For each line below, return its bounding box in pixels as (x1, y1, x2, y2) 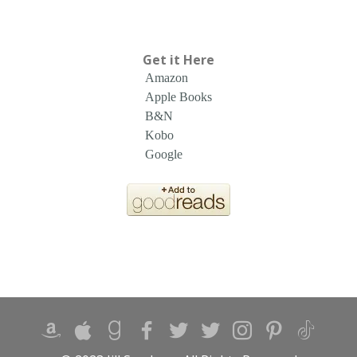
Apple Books (145, 90, 212, 104)
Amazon (145, 71, 188, 84)
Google (145, 147, 182, 161)
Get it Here (143, 51, 214, 69)
